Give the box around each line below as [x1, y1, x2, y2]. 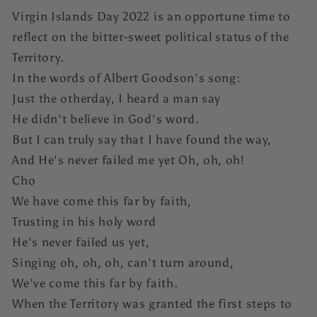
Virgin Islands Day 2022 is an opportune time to [12, 8, 291, 24]
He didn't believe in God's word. [12, 111, 200, 127]
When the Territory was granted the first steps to [12, 296, 293, 311]
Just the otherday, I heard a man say [12, 91, 221, 106]
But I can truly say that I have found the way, [12, 132, 272, 147]
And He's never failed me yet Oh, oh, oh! [12, 152, 245, 168]
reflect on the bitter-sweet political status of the [12, 29, 289, 45]
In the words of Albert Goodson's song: [12, 70, 241, 86]
